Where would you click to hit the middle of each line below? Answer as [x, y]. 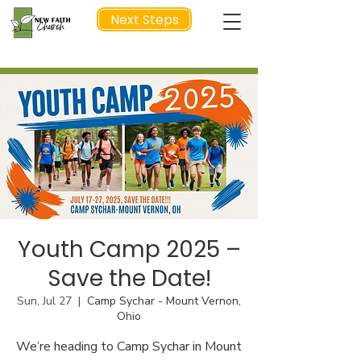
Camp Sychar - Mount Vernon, [164, 301]
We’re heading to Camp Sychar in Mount [129, 346]
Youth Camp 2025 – [129, 249]
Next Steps [144, 19]
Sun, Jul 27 [44, 301]
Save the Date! [129, 278]
